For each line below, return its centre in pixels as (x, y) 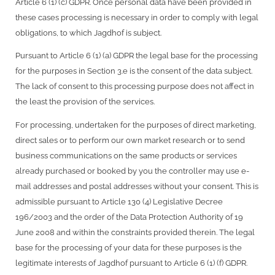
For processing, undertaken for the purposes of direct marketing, (136, 125)
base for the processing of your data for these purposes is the (129, 248)
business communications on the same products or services (126, 156)
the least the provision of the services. (85, 102)
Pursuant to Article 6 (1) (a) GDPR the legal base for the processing (137, 56)
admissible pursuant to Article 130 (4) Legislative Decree (119, 202)
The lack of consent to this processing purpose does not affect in (135, 87)
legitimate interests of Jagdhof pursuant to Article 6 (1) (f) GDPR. (131, 263)
